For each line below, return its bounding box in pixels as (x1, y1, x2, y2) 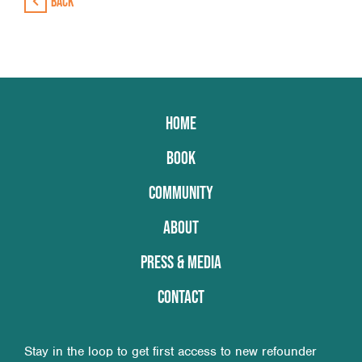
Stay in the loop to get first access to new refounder (24, 343, 317, 360)
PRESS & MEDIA (141, 251, 221, 271)
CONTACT (158, 286, 204, 306)
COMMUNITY (149, 182, 213, 202)
